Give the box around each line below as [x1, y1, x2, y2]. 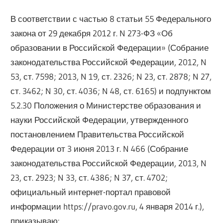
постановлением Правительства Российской [10, 128, 185, 139]
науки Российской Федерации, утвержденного [10, 114, 189, 125]
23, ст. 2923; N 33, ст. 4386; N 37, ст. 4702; [10, 172, 168, 183]
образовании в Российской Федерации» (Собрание [10, 42, 209, 53]
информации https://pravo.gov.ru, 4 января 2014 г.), [10, 201, 205, 212]
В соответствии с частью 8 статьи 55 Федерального [10, 13, 212, 24]
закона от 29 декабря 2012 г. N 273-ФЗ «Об [10, 27, 173, 38]
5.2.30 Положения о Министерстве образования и [10, 100, 202, 111]
